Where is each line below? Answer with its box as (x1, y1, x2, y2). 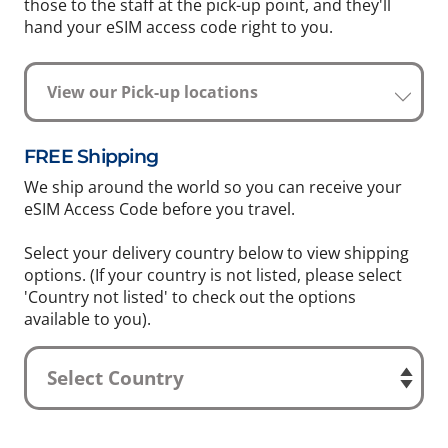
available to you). (24, 308, 151, 331)
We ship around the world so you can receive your (24, 176, 402, 199)
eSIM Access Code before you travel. (24, 198, 295, 221)
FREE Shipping (24, 145, 159, 169)
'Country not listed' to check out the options (24, 286, 356, 309)
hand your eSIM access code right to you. (24, 16, 333, 39)
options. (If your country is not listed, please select (24, 264, 402, 287)
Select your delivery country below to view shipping (24, 242, 409, 265)
